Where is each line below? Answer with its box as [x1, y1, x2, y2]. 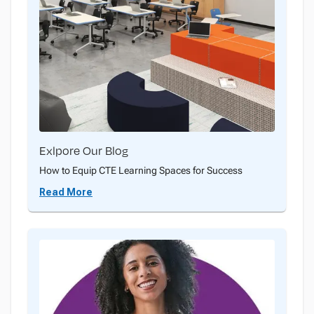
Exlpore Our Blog [39, 142, 128, 159]
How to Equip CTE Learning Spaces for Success [39, 165, 243, 177]
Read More [39, 186, 93, 198]
